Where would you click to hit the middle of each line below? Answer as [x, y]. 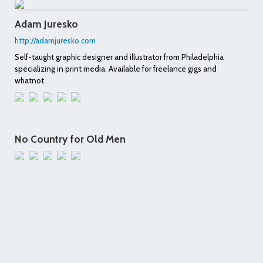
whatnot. [30, 80]
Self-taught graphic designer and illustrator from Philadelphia [119, 57]
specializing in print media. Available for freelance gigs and [116, 68]
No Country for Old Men [70, 139]
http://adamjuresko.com [55, 40]
